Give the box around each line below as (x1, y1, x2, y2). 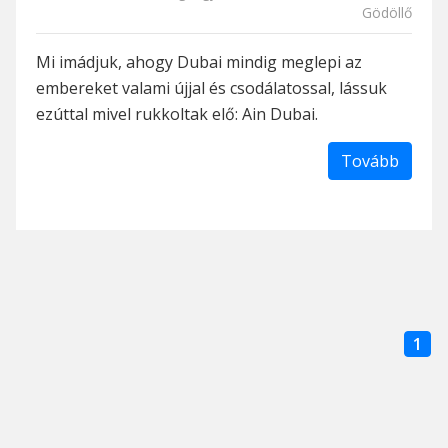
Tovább (341, 150, 399, 173)
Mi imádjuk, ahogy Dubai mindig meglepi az (36, 51, 362, 74)
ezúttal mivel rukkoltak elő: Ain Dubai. (36, 103, 318, 126)
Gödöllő (362, 3, 412, 23)
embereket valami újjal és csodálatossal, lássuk (36, 77, 387, 100)
